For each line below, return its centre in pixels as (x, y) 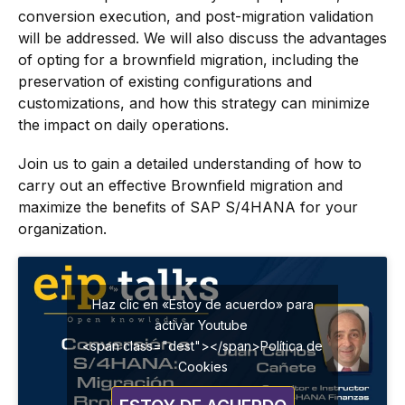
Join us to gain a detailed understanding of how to (190, 163)
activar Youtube (202, 325)
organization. (62, 228)
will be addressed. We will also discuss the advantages (202, 38)
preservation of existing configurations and (165, 81)
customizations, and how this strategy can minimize (194, 103)
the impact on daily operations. (123, 124)
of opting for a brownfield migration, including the (188, 59)
